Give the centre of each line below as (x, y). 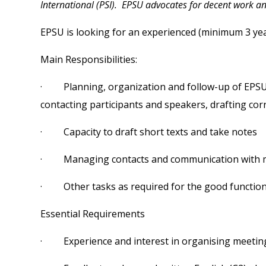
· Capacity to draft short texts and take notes (149, 132)
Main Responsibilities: (89, 59)
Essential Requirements (93, 213)
